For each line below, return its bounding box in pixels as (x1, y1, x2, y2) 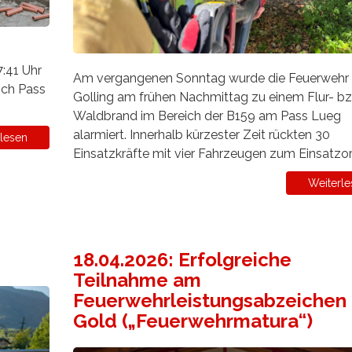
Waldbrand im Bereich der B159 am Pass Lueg (72, 108, 341, 124)
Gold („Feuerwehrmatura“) (72, 310, 313, 333)
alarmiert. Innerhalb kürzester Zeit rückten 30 (72, 127, 330, 143)
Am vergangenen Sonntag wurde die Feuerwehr (72, 71, 349, 86)
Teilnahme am (72, 269, 201, 292)
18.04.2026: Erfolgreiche (72, 248, 291, 272)
